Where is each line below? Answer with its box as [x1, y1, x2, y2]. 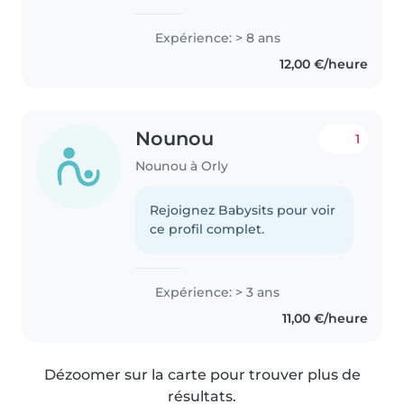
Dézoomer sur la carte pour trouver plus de [43, 366, 361, 384]
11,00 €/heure [281, 310, 368, 327]
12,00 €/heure [279, 55, 368, 72]
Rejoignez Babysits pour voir [150, 202, 336, 219]
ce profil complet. [150, 221, 265, 238]
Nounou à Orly [135, 158, 229, 175]
